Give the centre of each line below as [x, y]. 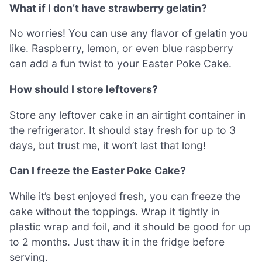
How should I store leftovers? [84, 89]
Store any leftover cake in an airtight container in [127, 115]
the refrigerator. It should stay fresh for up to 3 [123, 130]
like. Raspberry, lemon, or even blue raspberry [121, 49]
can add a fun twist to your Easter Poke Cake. [120, 64]
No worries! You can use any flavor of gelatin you [129, 33]
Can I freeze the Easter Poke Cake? [98, 171]
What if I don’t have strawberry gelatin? [108, 8]
